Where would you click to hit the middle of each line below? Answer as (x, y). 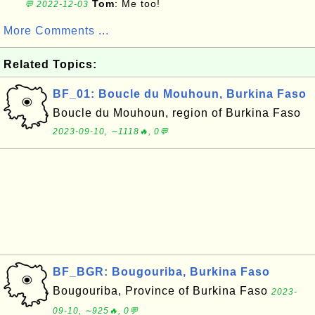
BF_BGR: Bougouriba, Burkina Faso (161, 272)
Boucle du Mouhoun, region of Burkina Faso (177, 113)
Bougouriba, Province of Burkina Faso (162, 291)
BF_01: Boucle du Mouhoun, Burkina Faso (180, 94)
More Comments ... (56, 31)
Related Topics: (50, 64)
